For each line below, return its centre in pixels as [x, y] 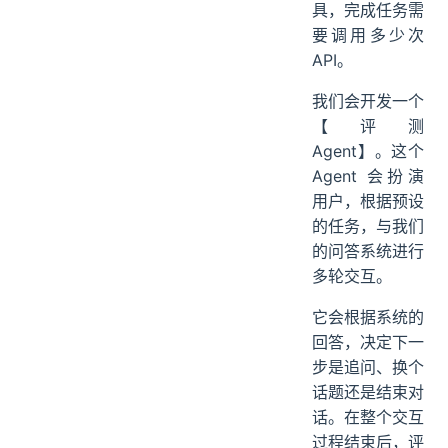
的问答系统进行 [368, 317]
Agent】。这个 [368, 217]
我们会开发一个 [368, 167]
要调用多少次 [368, 101]
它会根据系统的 [368, 383]
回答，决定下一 [368, 408]
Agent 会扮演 [368, 242]
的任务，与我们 [368, 292]
